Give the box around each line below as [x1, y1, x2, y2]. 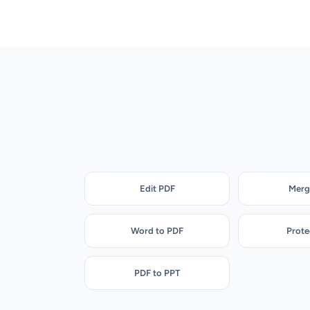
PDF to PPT [134, 267, 181, 278]
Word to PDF [131, 225, 184, 236]
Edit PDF [139, 183, 175, 194]
